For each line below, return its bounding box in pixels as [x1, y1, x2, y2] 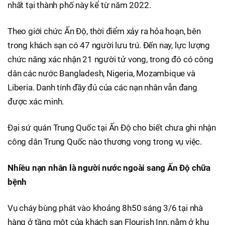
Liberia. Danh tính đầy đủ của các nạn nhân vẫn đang [8, 82, 197, 92]
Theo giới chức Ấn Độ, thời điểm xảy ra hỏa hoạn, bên [8, 26, 201, 36]
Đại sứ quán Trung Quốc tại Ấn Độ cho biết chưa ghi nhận [8, 122, 216, 133]
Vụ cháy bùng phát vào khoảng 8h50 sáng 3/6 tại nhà [8, 202, 203, 213]
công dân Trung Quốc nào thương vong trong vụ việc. [8, 136, 202, 147]
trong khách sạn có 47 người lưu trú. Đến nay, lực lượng [8, 40, 210, 50]
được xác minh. [8, 96, 64, 106]
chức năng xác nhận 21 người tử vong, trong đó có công [8, 54, 213, 64]
